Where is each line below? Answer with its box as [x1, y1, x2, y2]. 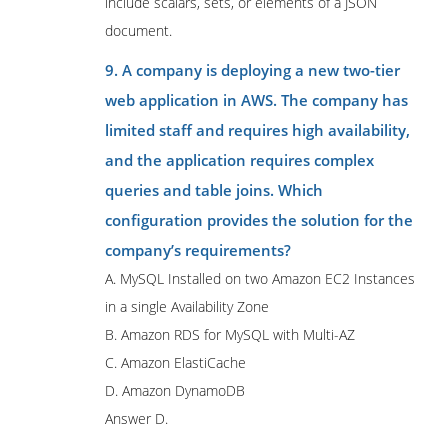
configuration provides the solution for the [105, 210, 413, 230]
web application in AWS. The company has [105, 90, 408, 110]
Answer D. [105, 409, 168, 428]
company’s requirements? [105, 240, 291, 260]
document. [105, 21, 172, 40]
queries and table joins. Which [105, 180, 323, 200]
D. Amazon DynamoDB [105, 381, 245, 400]
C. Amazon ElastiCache [105, 353, 246, 372]
